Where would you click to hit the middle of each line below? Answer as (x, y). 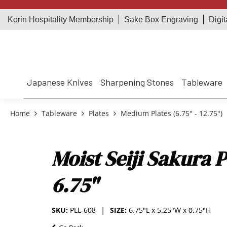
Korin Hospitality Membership (61, 20)
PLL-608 (83, 210)
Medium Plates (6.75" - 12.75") (172, 113)
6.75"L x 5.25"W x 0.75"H (170, 210)
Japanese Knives (60, 82)
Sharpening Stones (137, 82)
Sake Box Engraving (161, 20)
